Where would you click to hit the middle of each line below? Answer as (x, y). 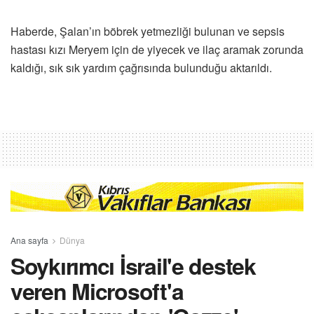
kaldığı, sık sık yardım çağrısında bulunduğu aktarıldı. (141, 67)
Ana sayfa (29, 240)
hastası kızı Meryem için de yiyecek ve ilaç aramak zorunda (157, 49)
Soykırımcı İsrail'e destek (133, 265)
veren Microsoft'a (97, 291)
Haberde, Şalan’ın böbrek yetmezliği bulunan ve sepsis (148, 31)
